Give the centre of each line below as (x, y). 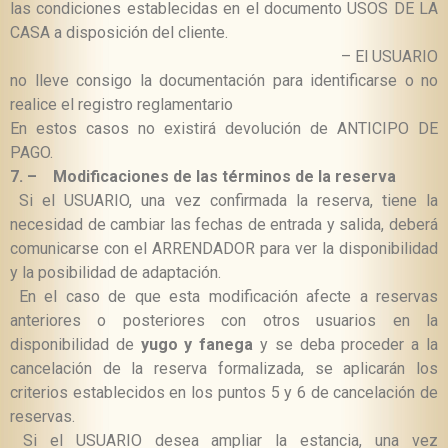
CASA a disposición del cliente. (119, 33)
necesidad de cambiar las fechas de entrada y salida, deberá (224, 225)
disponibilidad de (72, 345)
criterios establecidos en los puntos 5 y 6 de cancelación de (224, 393)
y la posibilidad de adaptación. (115, 273)
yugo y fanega (193, 345)
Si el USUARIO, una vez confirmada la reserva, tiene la (224, 201)
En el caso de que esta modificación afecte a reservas (224, 297)
